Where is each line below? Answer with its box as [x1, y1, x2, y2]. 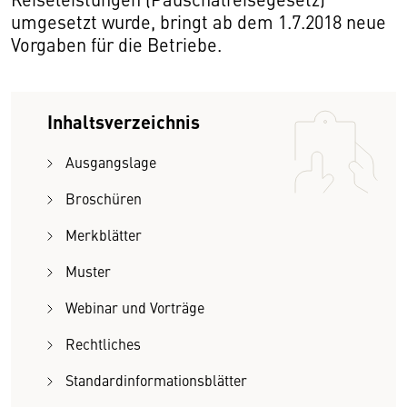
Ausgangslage [65, 152, 156, 172]
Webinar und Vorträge [65, 297, 204, 317]
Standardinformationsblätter [65, 370, 247, 390]
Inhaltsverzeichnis [47, 108, 200, 134]
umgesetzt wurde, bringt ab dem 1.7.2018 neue [11, 9, 386, 34]
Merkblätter [65, 224, 142, 244]
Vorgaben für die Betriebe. [11, 32, 226, 56]
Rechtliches [65, 333, 141, 353]
